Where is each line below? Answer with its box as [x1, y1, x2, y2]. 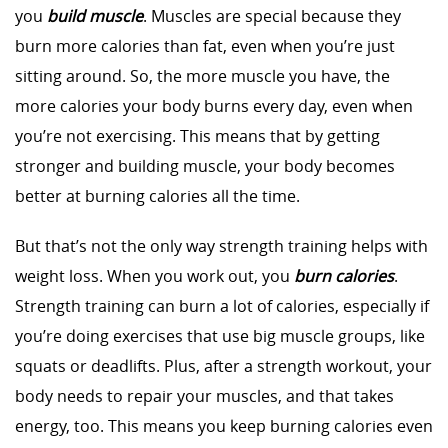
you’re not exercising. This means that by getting [15, 125, 380, 147]
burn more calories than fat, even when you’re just [15, 35, 395, 57]
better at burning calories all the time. [15, 185, 300, 207]
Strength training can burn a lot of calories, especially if [15, 295, 429, 317]
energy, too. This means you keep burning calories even [15, 415, 433, 437]
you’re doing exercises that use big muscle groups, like [15, 325, 425, 347]
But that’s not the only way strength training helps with [15, 235, 428, 257]
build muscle [43, 5, 143, 27]
